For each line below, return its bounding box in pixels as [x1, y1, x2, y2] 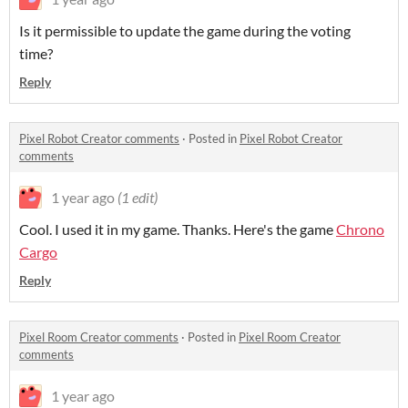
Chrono [336, 220, 384, 239]
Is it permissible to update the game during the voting [19, 22, 351, 40]
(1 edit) [117, 189, 158, 207]
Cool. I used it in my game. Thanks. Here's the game [19, 220, 336, 239]
